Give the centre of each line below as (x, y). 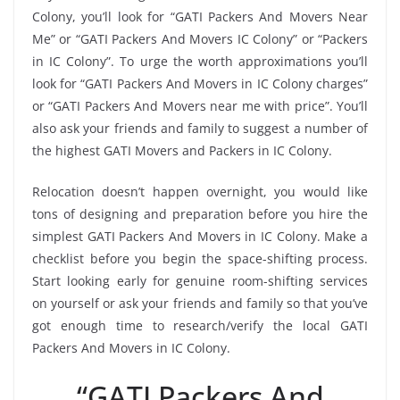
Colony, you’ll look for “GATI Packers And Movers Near (200, 16)
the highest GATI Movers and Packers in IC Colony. (182, 150)
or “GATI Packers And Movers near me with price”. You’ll (200, 105)
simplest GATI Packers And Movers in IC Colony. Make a (200, 236)
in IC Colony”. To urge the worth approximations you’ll (200, 61)
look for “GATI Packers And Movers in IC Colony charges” (200, 83)
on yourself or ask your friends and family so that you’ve (200, 303)
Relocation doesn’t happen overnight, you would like (200, 191)
